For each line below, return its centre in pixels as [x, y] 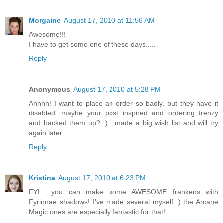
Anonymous [50, 89]
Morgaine [45, 20]
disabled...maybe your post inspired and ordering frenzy [123, 113]
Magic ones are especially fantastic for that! [97, 211]
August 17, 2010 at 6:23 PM [102, 177]
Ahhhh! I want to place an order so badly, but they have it [123, 103]
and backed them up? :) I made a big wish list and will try [123, 123]
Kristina [42, 177]
